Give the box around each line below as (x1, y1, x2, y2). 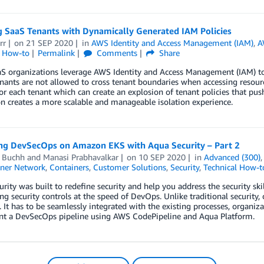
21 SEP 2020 (26, 38, 74, 48)
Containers (49, 162, 89, 172)
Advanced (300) (204, 152, 261, 162)
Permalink (38, 48, 75, 58)
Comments (94, 48, 138, 58)
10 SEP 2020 (138, 152, 186, 162)
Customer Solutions (93, 162, 166, 172)
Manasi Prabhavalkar (42, 152, 118, 162)
